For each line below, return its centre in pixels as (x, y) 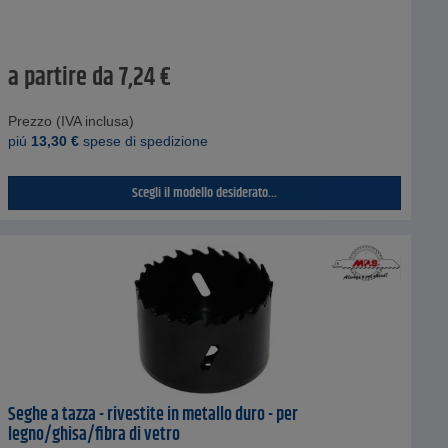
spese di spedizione (143, 140)
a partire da (60, 77)
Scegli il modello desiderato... (204, 192)
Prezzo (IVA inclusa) (70, 120)
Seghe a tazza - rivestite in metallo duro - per (152, 414)
